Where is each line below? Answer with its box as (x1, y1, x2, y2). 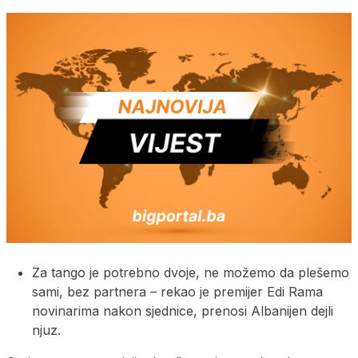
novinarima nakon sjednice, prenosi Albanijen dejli (32, 302, 333, 319)
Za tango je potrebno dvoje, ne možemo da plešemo (32, 264, 349, 280)
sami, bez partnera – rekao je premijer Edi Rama (32, 283, 323, 300)
